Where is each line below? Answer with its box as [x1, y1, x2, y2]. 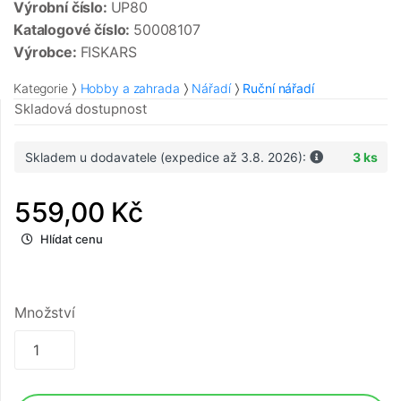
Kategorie [13, 81, 68, 97]
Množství [14, 303, 75, 322]
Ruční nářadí [243, 81, 314, 97]
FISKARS [80, 43, 137, 62]
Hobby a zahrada [80, 81, 180, 97]
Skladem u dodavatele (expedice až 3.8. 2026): [24, 149, 310, 166]
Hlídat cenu [40, 232, 103, 247]
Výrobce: [13, 43, 81, 62]
